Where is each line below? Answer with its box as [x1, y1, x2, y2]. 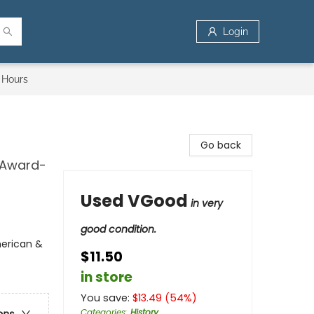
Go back [200, 138, 241, 152]
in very [191, 196, 223, 210]
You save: [81, 291, 132, 305]
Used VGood [81, 189, 188, 212]
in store [81, 268, 132, 287]
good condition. [81, 222, 156, 236]
